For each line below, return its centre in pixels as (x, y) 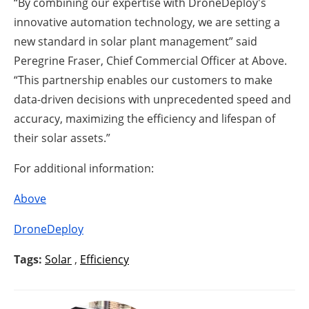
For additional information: (84, 169)
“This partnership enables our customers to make (143, 80)
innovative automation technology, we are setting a (147, 22)
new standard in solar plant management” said (136, 42)
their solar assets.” (62, 138)
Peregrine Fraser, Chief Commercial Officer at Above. (150, 61)
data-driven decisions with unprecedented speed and (152, 100)
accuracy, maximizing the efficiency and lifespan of (144, 119)
